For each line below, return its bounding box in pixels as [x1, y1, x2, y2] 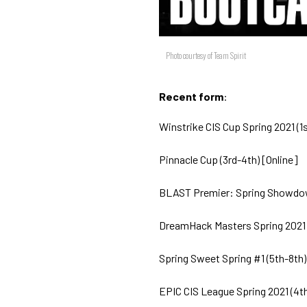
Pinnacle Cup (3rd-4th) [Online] [159, 153, 298, 166]
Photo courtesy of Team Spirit [166, 49, 246, 61]
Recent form [159, 90, 223, 103]
